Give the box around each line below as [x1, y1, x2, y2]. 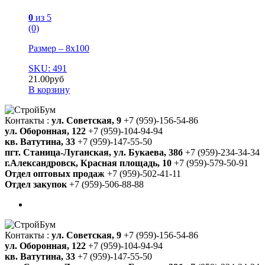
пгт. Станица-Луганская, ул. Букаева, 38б [5, 147, 183, 157]
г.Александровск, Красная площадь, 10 [5, 157, 172, 168]
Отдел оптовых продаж [5, 168, 105, 179]
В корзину [28, 84, 70, 95]
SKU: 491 [28, 63, 67, 73]
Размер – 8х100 [28, 43, 89, 53]
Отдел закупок [5, 179, 67, 189]
